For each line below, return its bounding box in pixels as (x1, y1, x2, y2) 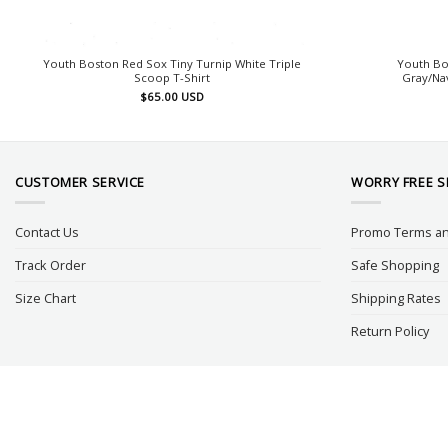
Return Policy (351, 322, 429, 341)
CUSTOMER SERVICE (15, 173, 146, 192)
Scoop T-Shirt (133, 69, 210, 85)
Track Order (15, 256, 86, 275)
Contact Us (15, 223, 79, 242)
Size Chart (15, 289, 76, 308)
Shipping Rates (351, 289, 441, 308)
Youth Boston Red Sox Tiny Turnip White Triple (42, 55, 301, 71)
